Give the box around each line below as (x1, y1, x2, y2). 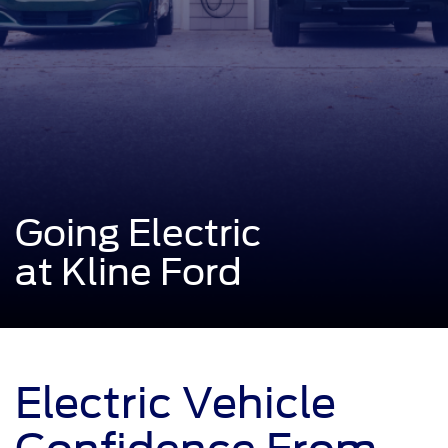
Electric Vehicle (15, 378, 336, 429)
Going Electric (15, 211, 261, 256)
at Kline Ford (15, 250, 242, 295)
